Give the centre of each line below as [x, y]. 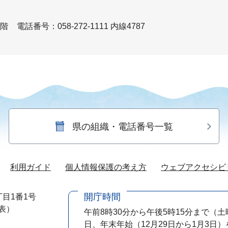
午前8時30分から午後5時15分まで [147, 212]
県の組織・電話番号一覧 [123, 126]
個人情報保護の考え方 [106, 167]
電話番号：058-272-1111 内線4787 [81, 26]
